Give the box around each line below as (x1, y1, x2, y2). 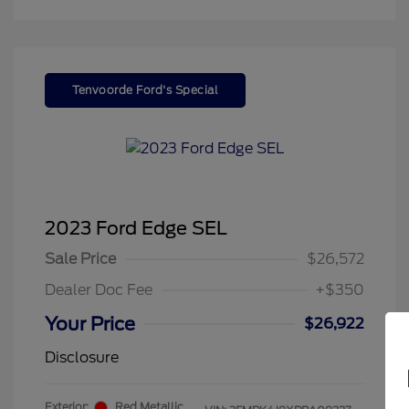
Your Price (45, 313, 135, 336)
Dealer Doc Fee (45, 281, 152, 299)
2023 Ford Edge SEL (45, 217, 227, 240)
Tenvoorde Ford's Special (72, 83, 218, 98)
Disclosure (45, 349, 119, 367)
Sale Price (45, 250, 116, 268)
